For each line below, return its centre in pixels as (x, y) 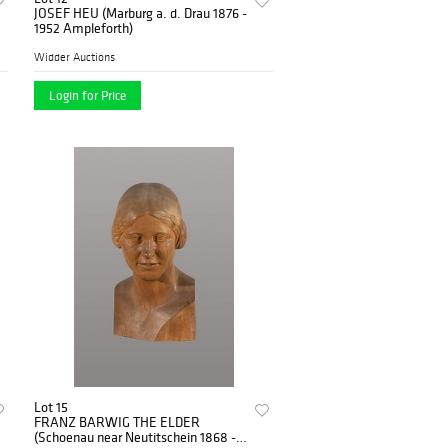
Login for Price (88, 95)
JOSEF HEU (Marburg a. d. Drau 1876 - (141, 12)
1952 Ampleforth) (84, 27)
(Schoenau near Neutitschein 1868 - (135, 436)
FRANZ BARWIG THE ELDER (117, 421)
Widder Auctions (75, 56)
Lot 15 (51, 406)
